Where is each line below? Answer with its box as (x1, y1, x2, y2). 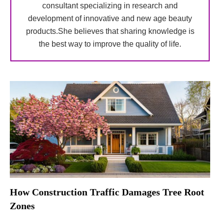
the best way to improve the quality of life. (39, 40, 181, 48)
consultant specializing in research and (42, 1, 178, 10)
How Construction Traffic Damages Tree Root (10, 187, 204, 197)
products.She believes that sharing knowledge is (26, 27, 194, 35)
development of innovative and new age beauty (28, 14, 192, 23)
